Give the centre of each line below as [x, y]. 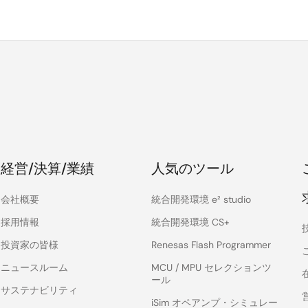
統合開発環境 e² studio [201, 199]
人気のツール [193, 168]
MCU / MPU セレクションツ [212, 267]
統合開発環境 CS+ [191, 222]
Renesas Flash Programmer [211, 245]
